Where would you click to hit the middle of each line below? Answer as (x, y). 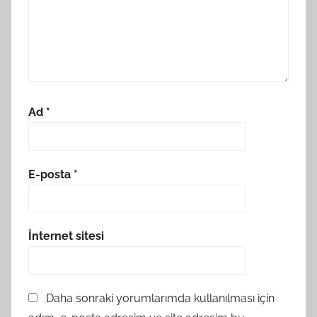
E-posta (51, 174)
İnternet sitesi (66, 236)
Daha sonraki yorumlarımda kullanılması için (160, 298)
